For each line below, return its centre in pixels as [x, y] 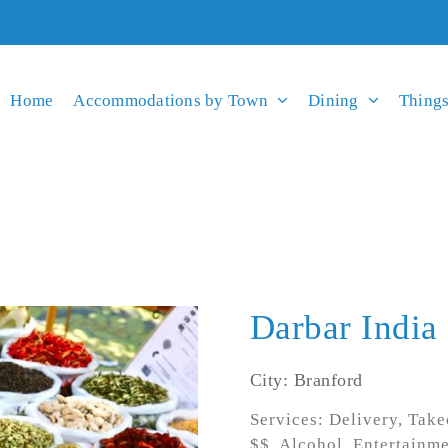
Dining [333, 100]
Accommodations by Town [170, 100]
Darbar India [343, 328]
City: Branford [306, 379]
